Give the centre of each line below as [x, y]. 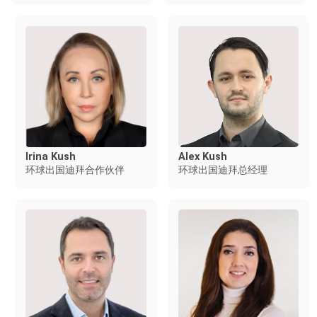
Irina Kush [50, 156]
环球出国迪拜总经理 [223, 169]
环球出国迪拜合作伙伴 [75, 169]
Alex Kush [202, 156]
